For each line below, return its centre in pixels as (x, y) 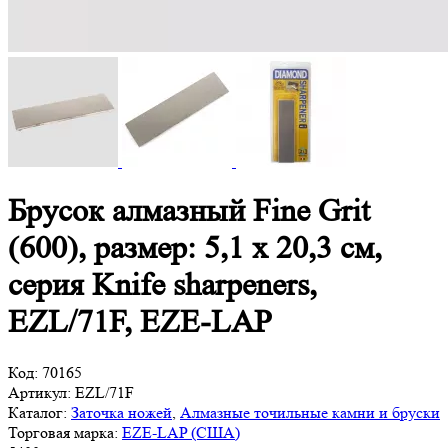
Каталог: (37, 412)
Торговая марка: (63, 432)
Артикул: (39, 392)
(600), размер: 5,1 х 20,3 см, (195, 248)
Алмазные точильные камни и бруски (310, 412)
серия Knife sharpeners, (162, 285)
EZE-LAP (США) (181, 432)
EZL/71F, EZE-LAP (140, 322)
